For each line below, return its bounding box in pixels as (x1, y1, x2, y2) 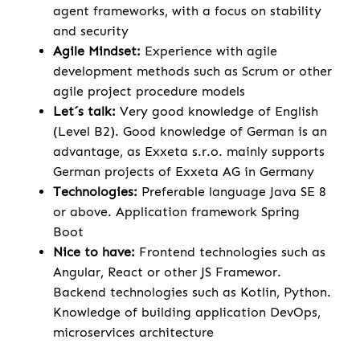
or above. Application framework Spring (53, 204, 300, 220)
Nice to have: (53, 244, 135, 260)
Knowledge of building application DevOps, (53, 305, 321, 321)
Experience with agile (145, 43, 277, 59)
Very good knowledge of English (116, 104, 318, 120)
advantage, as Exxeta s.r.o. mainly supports (53, 144, 325, 160)
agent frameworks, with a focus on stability (53, 3, 321, 19)
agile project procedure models (53, 84, 245, 100)
